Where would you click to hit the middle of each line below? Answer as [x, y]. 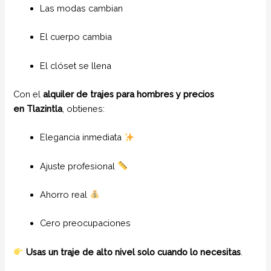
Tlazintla [44, 108]
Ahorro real [65, 194]
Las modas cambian [82, 8]
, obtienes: [84, 108]
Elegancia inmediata [82, 137]
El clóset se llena [76, 65]
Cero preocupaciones [86, 223]
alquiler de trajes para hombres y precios [129, 94]
